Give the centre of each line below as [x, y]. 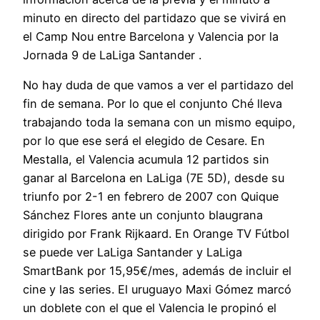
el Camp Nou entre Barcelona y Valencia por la [151, 36]
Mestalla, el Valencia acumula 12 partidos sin [146, 160]
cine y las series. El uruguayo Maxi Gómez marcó [157, 290]
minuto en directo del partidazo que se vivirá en [155, 17]
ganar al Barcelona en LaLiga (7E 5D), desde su [154, 178]
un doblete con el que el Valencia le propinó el [150, 308]
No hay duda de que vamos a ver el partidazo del [158, 85]
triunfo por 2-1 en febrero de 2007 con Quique [151, 197]
